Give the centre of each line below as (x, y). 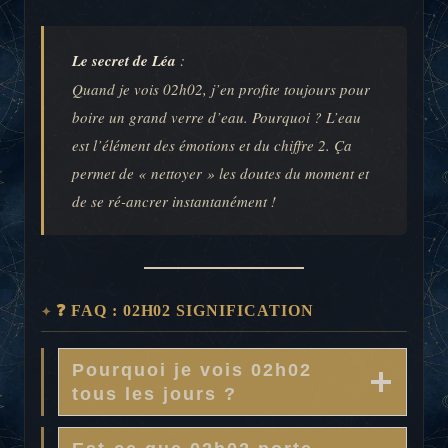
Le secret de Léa (124, 61)
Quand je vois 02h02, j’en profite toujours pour (221, 89)
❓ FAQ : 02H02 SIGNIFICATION (184, 311)
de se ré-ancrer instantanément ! (174, 201)
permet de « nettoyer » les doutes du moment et (220, 173)
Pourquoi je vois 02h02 (192, 369)
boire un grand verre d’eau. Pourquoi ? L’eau (216, 117)
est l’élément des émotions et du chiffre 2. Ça (212, 145)
